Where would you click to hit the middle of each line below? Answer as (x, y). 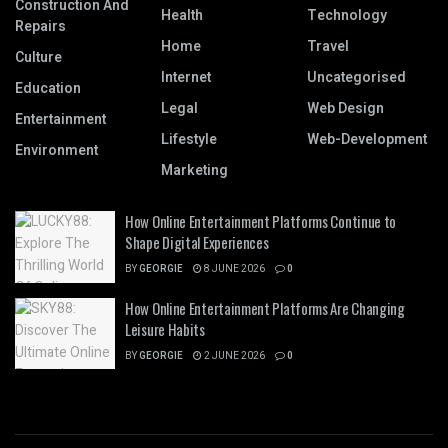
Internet (186, 78)
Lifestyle (189, 140)
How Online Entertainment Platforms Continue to (261, 221)
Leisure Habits (165, 328)
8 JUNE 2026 (233, 269)
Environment (56, 151)
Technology (347, 16)
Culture (38, 58)
